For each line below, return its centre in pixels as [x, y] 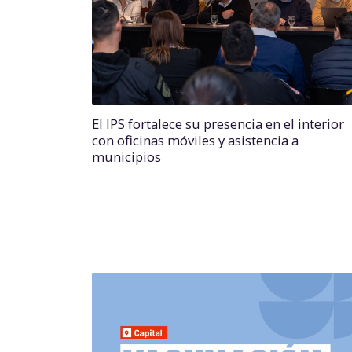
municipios [126, 157]
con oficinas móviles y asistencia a [195, 141]
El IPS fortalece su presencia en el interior [218, 124]
